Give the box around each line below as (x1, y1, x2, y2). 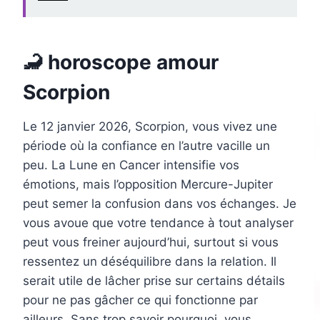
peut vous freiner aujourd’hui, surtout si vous (23, 235, 279, 250)
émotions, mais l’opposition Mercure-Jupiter (23, 177, 273, 192)
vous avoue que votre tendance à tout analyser (23, 216, 294, 231)
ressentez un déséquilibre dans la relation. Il (23, 254, 276, 269)
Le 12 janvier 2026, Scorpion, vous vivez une (23, 119, 277, 134)
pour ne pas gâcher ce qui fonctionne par (23, 293, 258, 308)
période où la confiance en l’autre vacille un (23, 139, 270, 154)
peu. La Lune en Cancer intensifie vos (23, 158, 239, 173)
